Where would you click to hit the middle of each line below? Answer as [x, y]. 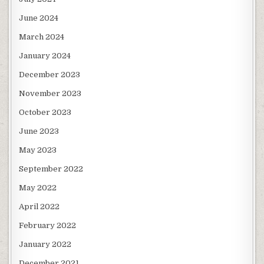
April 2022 [39, 207]
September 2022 [51, 169]
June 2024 [39, 18]
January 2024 [45, 56]
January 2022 [45, 245]
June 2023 [39, 131]
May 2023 [38, 150]
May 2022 [38, 188]
